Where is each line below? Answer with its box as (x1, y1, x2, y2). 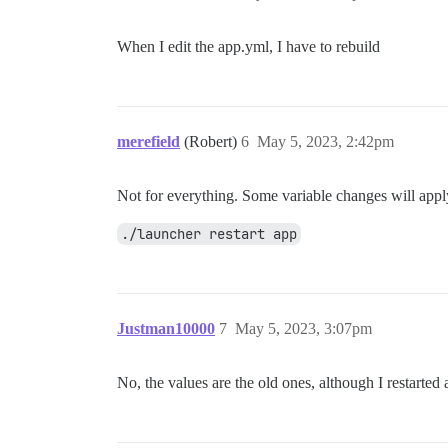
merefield (117, 133, 180, 150)
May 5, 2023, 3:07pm (235, 320, 372, 337)
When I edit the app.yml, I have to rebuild (117, 38, 380, 55)
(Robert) (184, 133, 241, 150)
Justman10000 (117, 320, 215, 337)
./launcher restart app (121, 225, 297, 243)
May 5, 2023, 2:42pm (257, 133, 394, 150)
